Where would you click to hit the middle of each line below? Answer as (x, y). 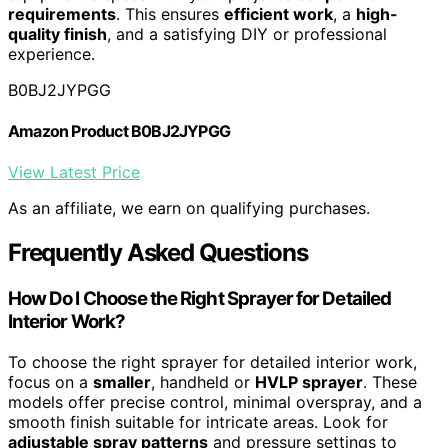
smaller (122, 381)
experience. (51, 53)
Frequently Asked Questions (158, 253)
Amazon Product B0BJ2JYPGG (119, 131)
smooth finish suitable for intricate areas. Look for (198, 421)
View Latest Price (74, 172)
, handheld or (203, 381)
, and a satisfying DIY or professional (247, 33)
